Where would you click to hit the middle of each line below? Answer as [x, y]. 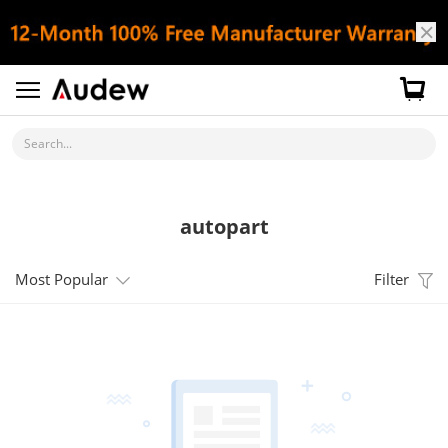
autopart [224, 226]
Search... [47, 143]
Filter [391, 278]
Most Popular [61, 278]
